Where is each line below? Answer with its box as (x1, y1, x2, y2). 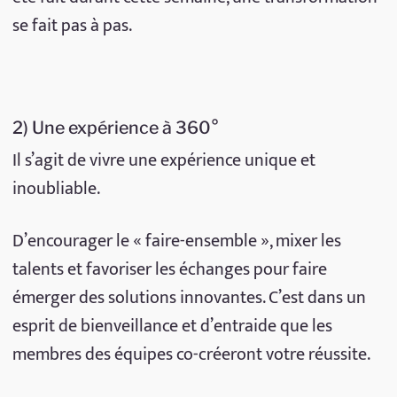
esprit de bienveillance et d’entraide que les (12, 311, 332, 342)
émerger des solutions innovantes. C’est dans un (12, 283, 366, 314)
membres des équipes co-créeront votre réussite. (12, 339, 370, 370)
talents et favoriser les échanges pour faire (12, 254, 327, 285)
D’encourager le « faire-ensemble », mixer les (12, 226, 341, 257)
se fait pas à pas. (12, 11, 132, 42)
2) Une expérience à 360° (12, 117, 219, 139)
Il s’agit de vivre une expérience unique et (12, 145, 315, 176)
